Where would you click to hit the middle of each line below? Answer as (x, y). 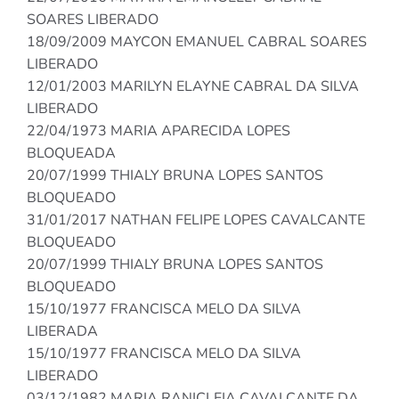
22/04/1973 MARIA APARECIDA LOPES (159, 131)
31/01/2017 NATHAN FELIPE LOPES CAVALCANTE (196, 220)
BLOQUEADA (71, 154)
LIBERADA (62, 332)
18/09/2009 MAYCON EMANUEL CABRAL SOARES (197, 42)
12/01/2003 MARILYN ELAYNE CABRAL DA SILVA (193, 87)
